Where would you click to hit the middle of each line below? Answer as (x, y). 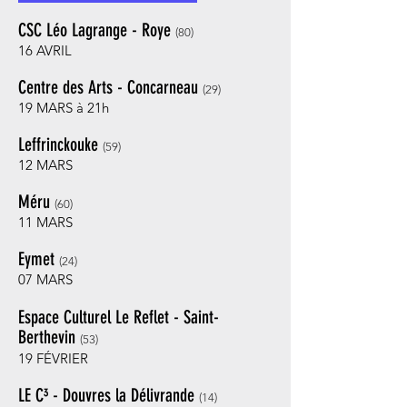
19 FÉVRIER (53, 358)
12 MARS (45, 165)
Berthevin (47, 337)
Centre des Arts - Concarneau (110, 87)
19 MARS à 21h (64, 108)
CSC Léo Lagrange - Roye (97, 30)
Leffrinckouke (58, 144)
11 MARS (45, 222)
